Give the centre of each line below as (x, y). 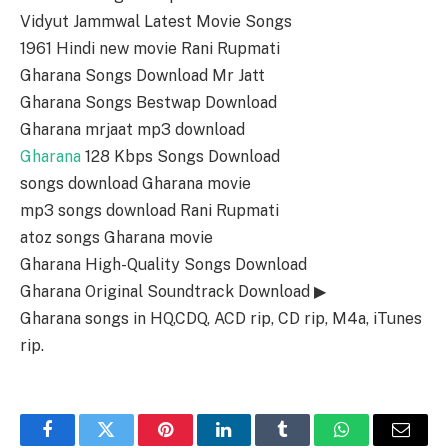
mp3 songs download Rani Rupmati (149, 211)
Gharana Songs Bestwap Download (148, 103)
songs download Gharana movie (135, 184)
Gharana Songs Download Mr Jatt (142, 76)
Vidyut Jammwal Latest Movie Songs (156, 22)
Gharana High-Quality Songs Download (163, 265)
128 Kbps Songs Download (180, 157)
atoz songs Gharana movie (116, 238)
